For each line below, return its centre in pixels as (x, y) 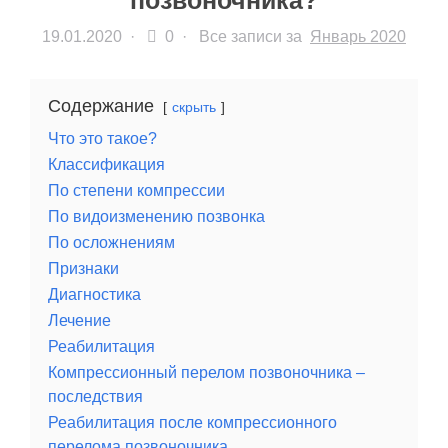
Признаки (83, 268)
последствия (95, 396)
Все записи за (254, 37)
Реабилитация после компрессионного (192, 422)
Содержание (101, 106)
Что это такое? (102, 138)
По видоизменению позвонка (156, 216)
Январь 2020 (358, 37)
